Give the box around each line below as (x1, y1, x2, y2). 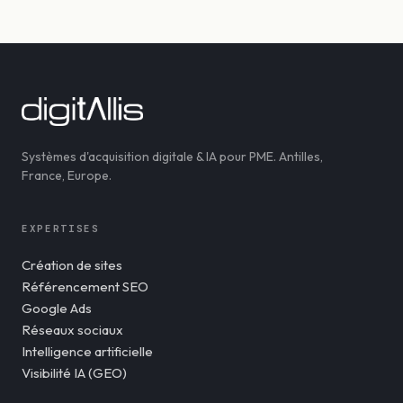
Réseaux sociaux (22, 320, 123, 338)
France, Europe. (22, 166, 112, 184)
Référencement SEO (22, 277, 148, 295)
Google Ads (22, 299, 92, 317)
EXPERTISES (22, 221, 100, 235)
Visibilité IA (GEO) (22, 363, 127, 381)
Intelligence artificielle (22, 342, 153, 360)
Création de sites (22, 255, 122, 273)
